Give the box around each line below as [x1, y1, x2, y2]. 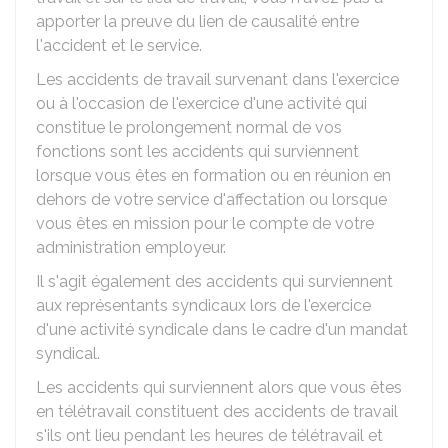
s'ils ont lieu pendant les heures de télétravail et [36, 426, 383, 445]
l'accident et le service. [36, 36, 202, 55]
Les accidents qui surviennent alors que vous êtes [36, 378, 402, 397]
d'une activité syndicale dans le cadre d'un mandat [36, 320, 408, 339]
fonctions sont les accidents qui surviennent [36, 142, 359, 161]
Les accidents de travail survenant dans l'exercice [36, 70, 399, 89]
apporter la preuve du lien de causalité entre [36, 12, 359, 31]
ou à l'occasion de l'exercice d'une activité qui [36, 94, 367, 113]
